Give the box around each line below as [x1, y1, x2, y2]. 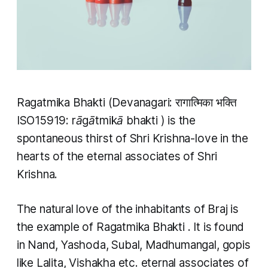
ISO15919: [16, 114, 72, 128]
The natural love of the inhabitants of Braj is [16, 202, 239, 217]
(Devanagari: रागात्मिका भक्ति [108, 96, 237, 110]
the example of [16, 220, 96, 234]
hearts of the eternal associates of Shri [16, 150, 218, 164]
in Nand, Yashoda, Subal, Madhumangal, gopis [16, 238, 251, 252]
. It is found [187, 220, 245, 234]
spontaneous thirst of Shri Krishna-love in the [16, 132, 248, 146]
